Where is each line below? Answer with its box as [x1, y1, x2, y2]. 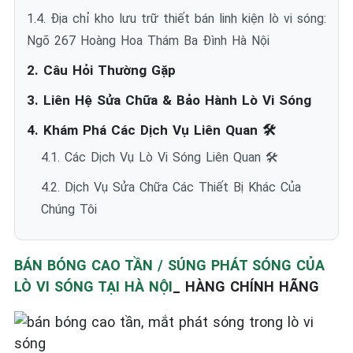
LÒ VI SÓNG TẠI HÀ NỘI [14, 278, 173, 295]
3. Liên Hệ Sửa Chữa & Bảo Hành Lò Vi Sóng [27, 92, 311, 108]
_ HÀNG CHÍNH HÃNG [173, 278, 319, 295]
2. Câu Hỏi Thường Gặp [27, 62, 176, 78]
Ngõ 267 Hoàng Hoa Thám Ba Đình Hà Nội [27, 33, 269, 48]
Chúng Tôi [41, 202, 97, 217]
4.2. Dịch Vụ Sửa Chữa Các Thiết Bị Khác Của [41, 180, 301, 195]
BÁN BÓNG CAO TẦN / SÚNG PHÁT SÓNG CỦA [14, 257, 325, 273]
